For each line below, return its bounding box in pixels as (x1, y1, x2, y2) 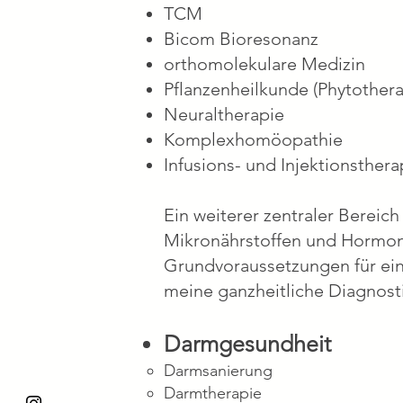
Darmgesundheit (164, 330, 331, 357)
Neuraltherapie (164, 103, 284, 125)
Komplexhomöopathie (164, 129, 343, 150)
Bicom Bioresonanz (164, 28, 318, 49)
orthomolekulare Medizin (164, 53, 365, 75)
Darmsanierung (164, 361, 273, 381)
